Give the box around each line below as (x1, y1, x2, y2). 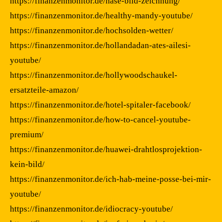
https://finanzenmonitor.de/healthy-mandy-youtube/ (10, 10, 193, 20)
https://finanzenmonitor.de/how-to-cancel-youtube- (10, 114, 191, 124)
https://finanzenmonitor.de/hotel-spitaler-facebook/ (10, 100, 191, 110)
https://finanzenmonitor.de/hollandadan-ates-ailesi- (10, 40, 191, 50)
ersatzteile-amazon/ (10, 85, 79, 95)
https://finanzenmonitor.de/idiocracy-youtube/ (10, 204, 173, 214)
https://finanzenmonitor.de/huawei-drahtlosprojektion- (10, 144, 202, 154)
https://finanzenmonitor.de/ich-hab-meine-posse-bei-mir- (10, 174, 211, 184)
